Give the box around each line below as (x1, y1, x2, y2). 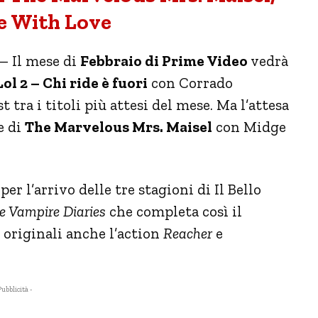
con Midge (212, 117, 286, 136)
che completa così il (106, 202, 242, 220)
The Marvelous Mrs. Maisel (25, 117, 212, 136)
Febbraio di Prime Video (80, 51, 248, 70)
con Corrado (148, 73, 233, 92)
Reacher (163, 224, 212, 242)
